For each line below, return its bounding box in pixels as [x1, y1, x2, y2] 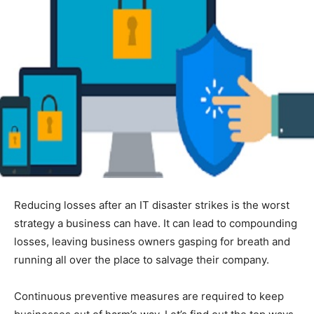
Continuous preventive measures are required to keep [14, 289, 284, 303]
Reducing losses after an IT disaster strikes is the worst [14, 198, 289, 212]
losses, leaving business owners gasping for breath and [14, 235, 290, 249]
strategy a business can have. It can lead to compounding [14, 217, 297, 231]
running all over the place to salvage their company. [14, 253, 269, 267]
